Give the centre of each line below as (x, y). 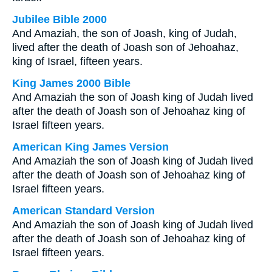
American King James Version (90, 147)
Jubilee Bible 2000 (59, 19)
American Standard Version (83, 211)
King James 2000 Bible (71, 83)
